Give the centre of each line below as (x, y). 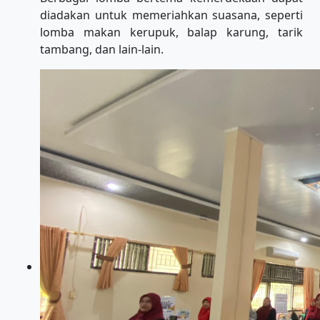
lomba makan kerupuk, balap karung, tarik (171, 32)
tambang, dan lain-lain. (102, 50)
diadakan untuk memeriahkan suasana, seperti (171, 15)
